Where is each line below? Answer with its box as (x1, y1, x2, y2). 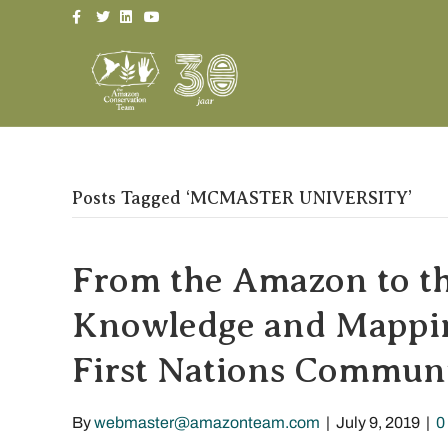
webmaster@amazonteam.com (94, 414, 320, 431)
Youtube (143, 4, 189, 18)
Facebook (71, 4, 125, 18)
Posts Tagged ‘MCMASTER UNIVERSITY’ (72, 188, 412, 208)
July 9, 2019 (336, 414, 420, 431)
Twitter (95, 4, 133, 18)
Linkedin (119, 4, 165, 18)
